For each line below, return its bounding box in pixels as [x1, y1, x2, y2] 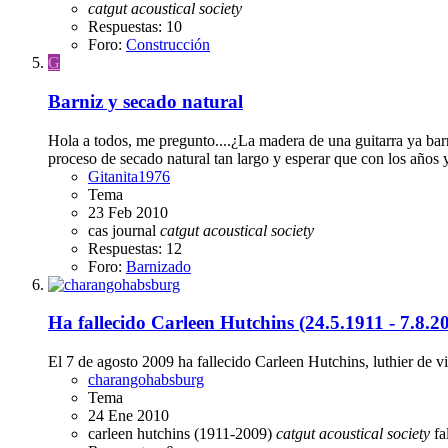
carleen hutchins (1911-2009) [88, 424, 276, 442]
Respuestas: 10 [88, 18, 182, 36]
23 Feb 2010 [88, 203, 168, 221]
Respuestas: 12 [88, 239, 182, 257]
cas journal [88, 221, 160, 239]
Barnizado [126, 257, 191, 275]
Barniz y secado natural [48, 90, 243, 112]
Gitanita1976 [88, 167, 170, 185]
